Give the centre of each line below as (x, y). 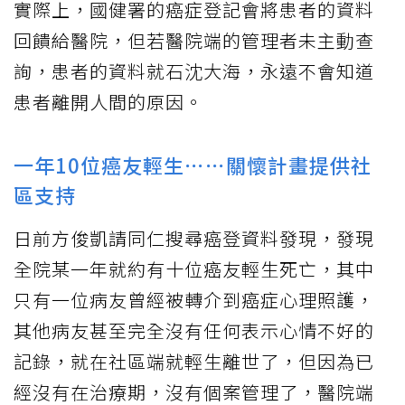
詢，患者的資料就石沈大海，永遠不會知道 (194, 71)
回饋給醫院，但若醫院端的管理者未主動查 (194, 41)
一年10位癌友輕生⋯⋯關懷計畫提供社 (193, 165)
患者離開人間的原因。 (108, 102)
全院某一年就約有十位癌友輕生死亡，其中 (194, 269)
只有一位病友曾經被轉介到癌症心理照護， (194, 300)
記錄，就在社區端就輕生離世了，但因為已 (194, 362)
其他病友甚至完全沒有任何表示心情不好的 (194, 331)
